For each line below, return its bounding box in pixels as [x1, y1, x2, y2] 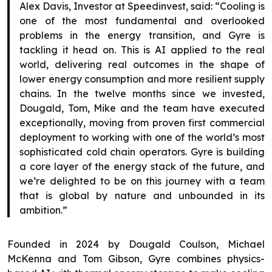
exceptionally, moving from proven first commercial [19, 116, 265, 129]
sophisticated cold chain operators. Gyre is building [19, 145, 265, 158]
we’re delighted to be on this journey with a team [19, 174, 265, 187]
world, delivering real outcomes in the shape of [19, 58, 265, 70]
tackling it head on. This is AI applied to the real [19, 43, 265, 56]
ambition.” [19, 203, 67, 216]
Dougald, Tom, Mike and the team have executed [19, 101, 265, 114]
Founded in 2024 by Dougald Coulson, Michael [7, 237, 265, 250]
